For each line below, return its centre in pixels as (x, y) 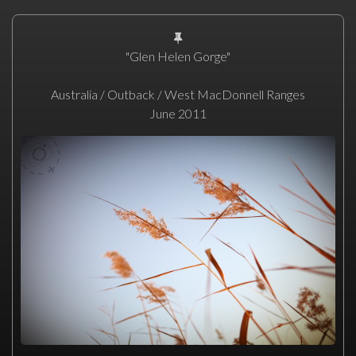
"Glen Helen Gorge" (178, 56)
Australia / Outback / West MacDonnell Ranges (178, 94)
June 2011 (178, 113)
